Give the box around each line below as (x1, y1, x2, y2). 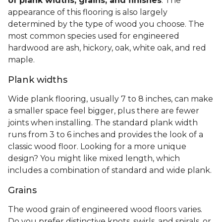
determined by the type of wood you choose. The (8, 19, 204, 29)
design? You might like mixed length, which (8, 154, 180, 164)
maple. (8, 55, 37, 65)
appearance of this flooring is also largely (8, 7, 167, 17)
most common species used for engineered (8, 31, 179, 41)
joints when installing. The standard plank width (8, 118, 198, 128)
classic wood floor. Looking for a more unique (8, 142, 186, 152)
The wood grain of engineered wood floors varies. (8, 205, 202, 215)
